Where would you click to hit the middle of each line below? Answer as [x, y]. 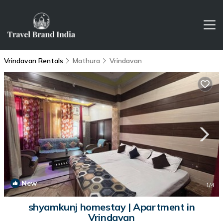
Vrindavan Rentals [35, 61]
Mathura [86, 61]
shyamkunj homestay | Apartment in [111, 207]
